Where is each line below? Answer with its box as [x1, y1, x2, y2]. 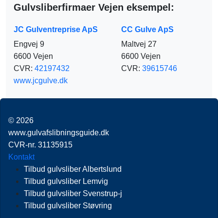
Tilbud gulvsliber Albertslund [24, 164, 122, 173]
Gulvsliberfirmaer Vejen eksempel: [14, 1, 174, 13]
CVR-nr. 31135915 [8, 140, 73, 149]
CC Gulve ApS [121, 25, 174, 34]
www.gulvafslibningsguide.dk [8, 128, 109, 137]
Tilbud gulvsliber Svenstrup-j [24, 189, 122, 198]
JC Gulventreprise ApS [14, 25, 98, 34]
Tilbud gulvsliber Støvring [24, 201, 112, 210]
